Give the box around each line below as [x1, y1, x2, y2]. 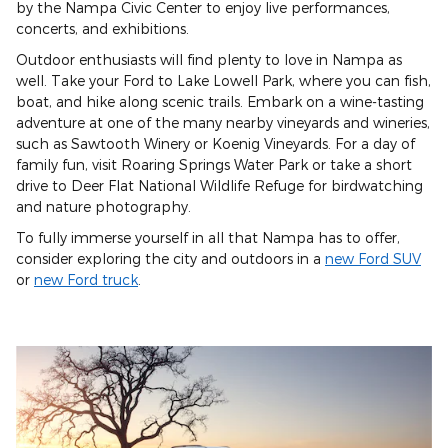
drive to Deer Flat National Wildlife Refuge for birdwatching [16, 177, 423, 195]
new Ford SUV [325, 250, 421, 268]
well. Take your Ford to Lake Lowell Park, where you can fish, [16, 72, 431, 90]
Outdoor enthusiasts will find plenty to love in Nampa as [16, 51, 402, 69]
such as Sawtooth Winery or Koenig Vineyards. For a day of [16, 135, 415, 153]
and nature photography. [16, 198, 191, 216]
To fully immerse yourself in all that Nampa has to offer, [16, 229, 400, 247]
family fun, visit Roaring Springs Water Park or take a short [16, 156, 412, 174]
